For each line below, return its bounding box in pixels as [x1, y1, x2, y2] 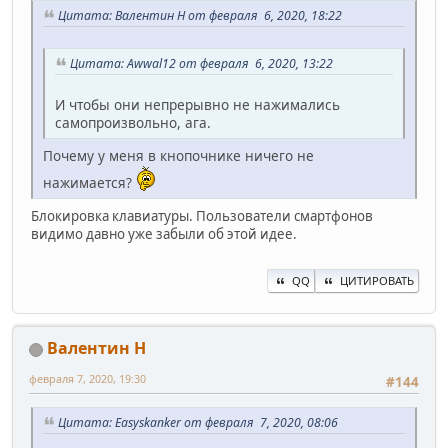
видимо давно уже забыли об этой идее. [31, 224, 297, 243]
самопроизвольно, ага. [55, 112, 211, 132]
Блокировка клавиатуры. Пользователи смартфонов [31, 206, 373, 225]
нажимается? [43, 172, 136, 192]
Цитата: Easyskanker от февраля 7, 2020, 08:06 [58, 414, 338, 432]
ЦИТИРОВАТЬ [340, 273, 414, 289]
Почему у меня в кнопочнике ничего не [43, 145, 314, 165]
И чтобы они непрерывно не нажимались [55, 94, 340, 114]
